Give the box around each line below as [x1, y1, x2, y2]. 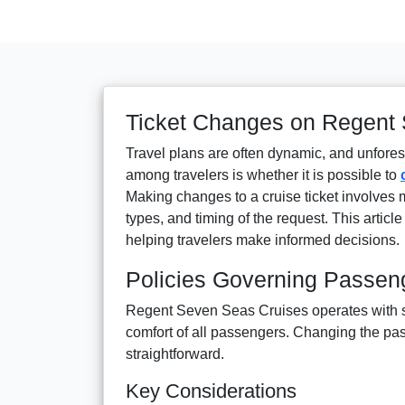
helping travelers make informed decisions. [126, 231, 400, 248]
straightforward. [126, 345, 224, 362]
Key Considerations [126, 379, 297, 402]
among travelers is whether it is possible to [126, 166, 400, 183]
